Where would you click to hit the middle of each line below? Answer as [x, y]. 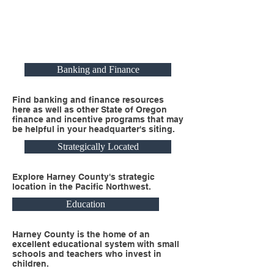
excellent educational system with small [96, 244]
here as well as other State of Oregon [90, 109]
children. [31, 264]
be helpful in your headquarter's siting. [94, 129]
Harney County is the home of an [81, 234]
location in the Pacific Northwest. [82, 187]
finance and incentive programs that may [98, 119]
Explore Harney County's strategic [83, 177]
